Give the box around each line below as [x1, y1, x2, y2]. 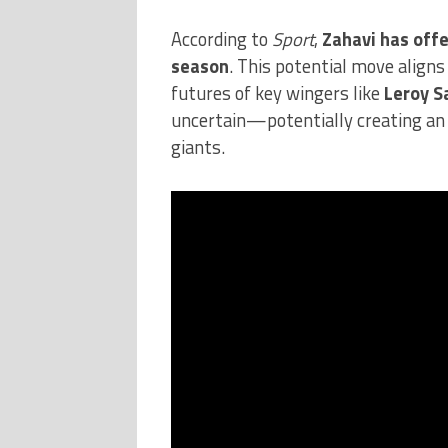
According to [170, 24, 272, 53]
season [170, 51, 229, 80]
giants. [170, 132, 225, 161]
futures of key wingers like [170, 78, 384, 107]
